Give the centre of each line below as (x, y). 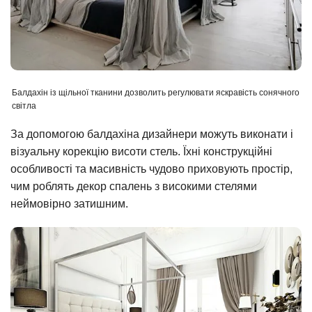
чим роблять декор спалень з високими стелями (134, 186)
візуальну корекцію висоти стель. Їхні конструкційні (141, 151)
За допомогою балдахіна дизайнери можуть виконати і (152, 134)
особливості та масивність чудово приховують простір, (151, 169)
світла (24, 106)
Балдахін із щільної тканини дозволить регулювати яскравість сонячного (156, 93)
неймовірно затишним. (69, 203)
